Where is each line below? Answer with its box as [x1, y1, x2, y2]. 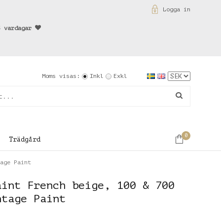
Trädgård [9, 136, 40, 143]
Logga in [163, 6, 190, 13]
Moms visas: [42, 73, 80, 79]
